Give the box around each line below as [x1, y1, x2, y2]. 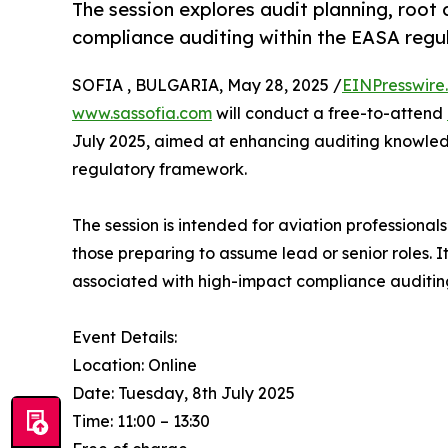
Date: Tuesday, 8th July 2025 [72, 382, 295, 403]
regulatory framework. [72, 158, 247, 179]
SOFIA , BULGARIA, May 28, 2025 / [72, 74, 342, 95]
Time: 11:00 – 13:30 [72, 410, 210, 431]
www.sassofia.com [72, 102, 212, 123]
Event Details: [72, 326, 177, 347]
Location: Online [72, 354, 197, 375]
